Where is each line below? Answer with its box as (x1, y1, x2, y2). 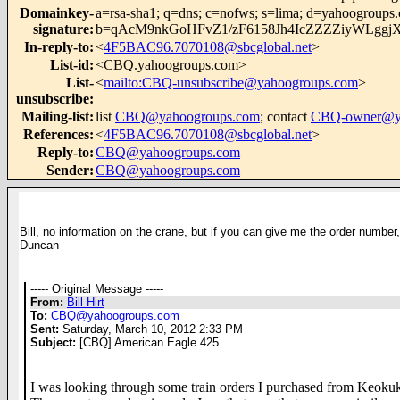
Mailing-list (21, 109, 89, 124)
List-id (50, 57, 89, 72)
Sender (46, 162, 89, 178)
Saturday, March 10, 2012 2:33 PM (59, 322, 243, 336)
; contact (260, 109, 311, 124)
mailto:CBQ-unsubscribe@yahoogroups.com (104, 75, 358, 90)
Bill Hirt (67, 296, 104, 309)
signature (33, 21, 89, 37)
